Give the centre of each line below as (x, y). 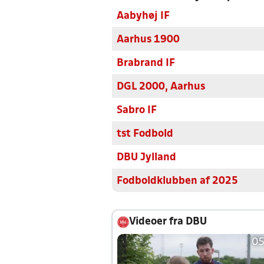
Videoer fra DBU (168, 222)
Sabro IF (137, 110)
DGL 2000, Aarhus (161, 87)
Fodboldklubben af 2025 (177, 181)
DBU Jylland (146, 158)
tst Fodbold (145, 134)
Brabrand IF (146, 63)
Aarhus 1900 (148, 40)
